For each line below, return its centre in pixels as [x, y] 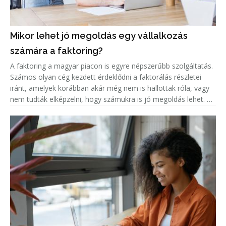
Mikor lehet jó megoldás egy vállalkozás [99, 36]
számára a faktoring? [56, 51]
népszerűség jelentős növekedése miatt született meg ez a [106, 110]
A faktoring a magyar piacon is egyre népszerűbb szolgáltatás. [111, 66]
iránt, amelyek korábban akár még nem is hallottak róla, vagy [110, 88]
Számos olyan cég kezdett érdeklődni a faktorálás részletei [106, 77]
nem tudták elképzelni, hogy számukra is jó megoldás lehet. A [111, 99]
